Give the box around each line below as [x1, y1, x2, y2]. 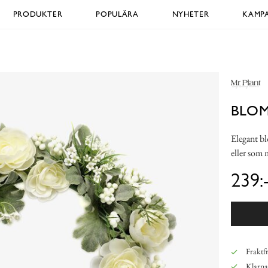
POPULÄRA [96, 10, 139, 19]
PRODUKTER [13, 10, 63, 19]
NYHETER [172, 10, 209, 19]
